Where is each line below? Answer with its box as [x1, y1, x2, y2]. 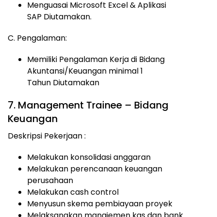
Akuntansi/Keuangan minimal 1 [27, 65, 143, 77]
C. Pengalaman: [8, 32, 69, 44]
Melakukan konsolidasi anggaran [27, 152, 151, 163]
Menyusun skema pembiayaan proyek [27, 198, 172, 209]
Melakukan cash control [27, 186, 119, 198]
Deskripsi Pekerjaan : [8, 130, 86, 141]
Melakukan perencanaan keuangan [27, 163, 162, 174]
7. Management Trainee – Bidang [8, 98, 169, 112]
